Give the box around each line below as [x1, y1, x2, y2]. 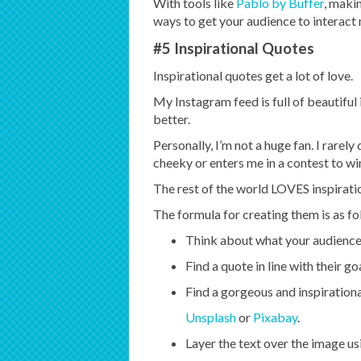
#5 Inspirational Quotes [152, 39, 314, 58]
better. [152, 111, 190, 127]
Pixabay [252, 309, 297, 326]
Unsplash [185, 309, 236, 326]
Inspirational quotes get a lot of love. [152, 68, 353, 84]
